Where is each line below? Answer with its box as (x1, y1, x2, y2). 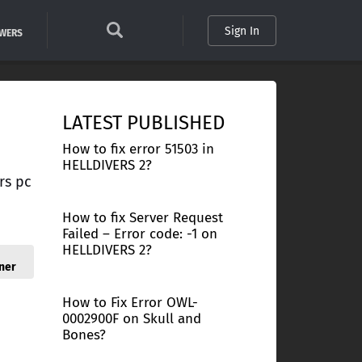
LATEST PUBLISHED (61, 112, 225, 134)
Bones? (61, 326, 106, 343)
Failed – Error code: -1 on (61, 225, 217, 242)
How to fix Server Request (61, 209, 223, 226)
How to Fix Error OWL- (61, 294, 198, 311)
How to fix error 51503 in (61, 141, 214, 158)
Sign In (224, 23, 259, 38)
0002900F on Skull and (61, 310, 201, 327)
